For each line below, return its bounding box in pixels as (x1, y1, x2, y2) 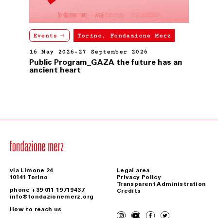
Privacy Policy (117, 174, 162, 181)
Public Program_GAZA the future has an (29, 57, 182, 67)
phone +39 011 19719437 (10, 186, 85, 194)
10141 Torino (10, 174, 48, 181)
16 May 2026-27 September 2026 (29, 48, 148, 56)
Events (33, 32, 57, 39)
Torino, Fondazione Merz (77, 32, 171, 39)
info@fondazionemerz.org (10, 193, 94, 200)
